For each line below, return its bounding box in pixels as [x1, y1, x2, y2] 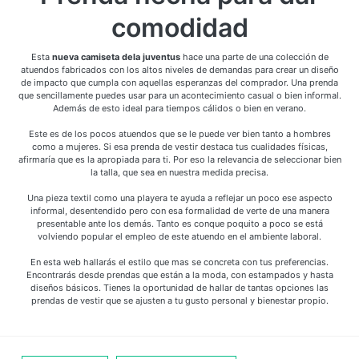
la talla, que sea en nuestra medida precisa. [91, 167, 268, 178]
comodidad [111, 12, 248, 43]
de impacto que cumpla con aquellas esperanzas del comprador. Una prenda [21, 77, 338, 88]
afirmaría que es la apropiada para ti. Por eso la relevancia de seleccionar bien [18, 154, 341, 165]
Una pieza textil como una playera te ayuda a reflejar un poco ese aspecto [26, 192, 333, 204]
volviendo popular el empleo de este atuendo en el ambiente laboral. [38, 231, 321, 242]
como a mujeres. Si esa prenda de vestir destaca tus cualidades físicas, [31, 141, 66, 152]
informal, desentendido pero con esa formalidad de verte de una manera [30, 205, 329, 216]
